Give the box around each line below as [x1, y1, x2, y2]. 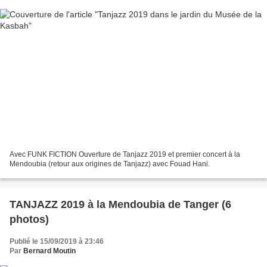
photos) [10, 213, 49, 225]
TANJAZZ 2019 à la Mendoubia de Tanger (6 [10, 198, 231, 210]
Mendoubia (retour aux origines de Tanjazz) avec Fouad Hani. [10, 159, 210, 168]
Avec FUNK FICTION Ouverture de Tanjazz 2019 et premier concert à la [10, 150, 240, 159]
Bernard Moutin [23, 246, 76, 255]
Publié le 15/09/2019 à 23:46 [10, 237, 104, 246]
